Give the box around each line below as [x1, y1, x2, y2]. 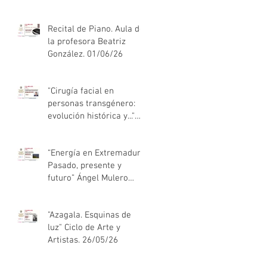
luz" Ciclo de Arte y [48, 222, 120, 233]
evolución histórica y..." [48, 111, 135, 122]
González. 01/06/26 [48, 49, 123, 60]
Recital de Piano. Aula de [48, 24, 144, 35]
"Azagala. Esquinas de [48, 210, 131, 221]
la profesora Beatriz [48, 36, 126, 47]
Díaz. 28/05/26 [48, 185, 104, 196]
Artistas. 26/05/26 [48, 235, 118, 246]
